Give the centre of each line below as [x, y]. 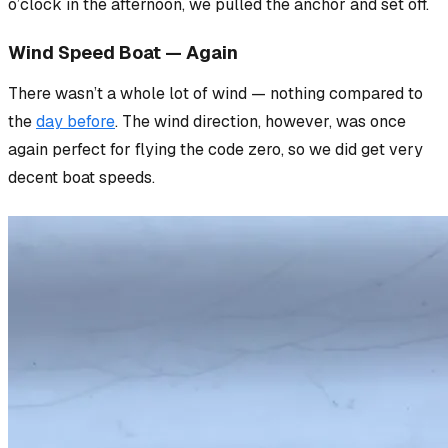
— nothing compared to [337, 94]
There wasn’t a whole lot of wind [129, 94]
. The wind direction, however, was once [260, 122]
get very [390, 150]
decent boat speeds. [81, 178]
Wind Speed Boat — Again [123, 53]
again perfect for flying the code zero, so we [171, 150]
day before [75, 122]
